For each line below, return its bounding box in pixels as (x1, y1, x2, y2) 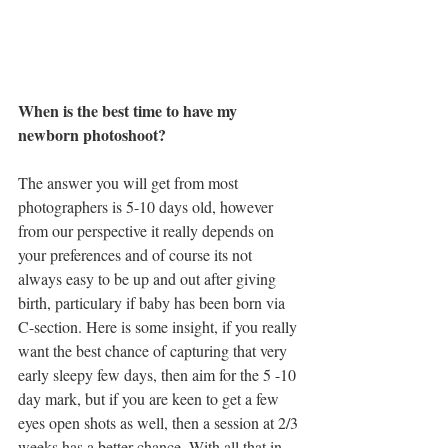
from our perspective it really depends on (18, 220, 278, 241)
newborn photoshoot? (18, 123, 166, 146)
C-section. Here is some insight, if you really (18, 316, 301, 337)
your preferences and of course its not (18, 244, 256, 265)
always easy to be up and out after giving (18, 268, 280, 289)
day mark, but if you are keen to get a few (18, 388, 283, 409)
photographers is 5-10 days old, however (18, 196, 277, 217)
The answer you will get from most (18, 172, 242, 193)
